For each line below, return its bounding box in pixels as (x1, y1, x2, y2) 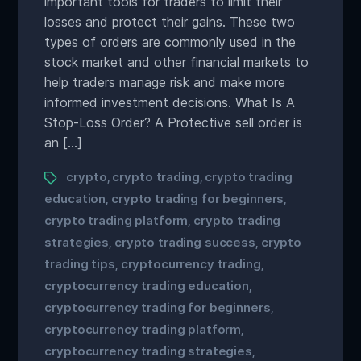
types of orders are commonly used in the (44, 34, 297, 50)
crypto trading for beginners (111, 191, 284, 206)
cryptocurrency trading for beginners (44, 300, 271, 315)
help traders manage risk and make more (44, 74, 286, 90)
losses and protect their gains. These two (44, 14, 296, 30)
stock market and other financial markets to (44, 54, 309, 70)
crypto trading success (114, 234, 255, 250)
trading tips (44, 256, 115, 272)
